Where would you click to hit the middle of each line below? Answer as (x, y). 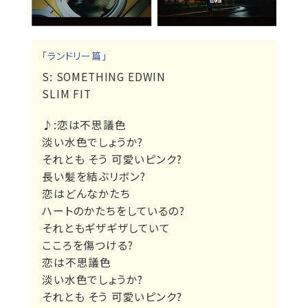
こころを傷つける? (88, 245)
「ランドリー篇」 (75, 56)
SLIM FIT (67, 94)
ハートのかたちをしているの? (113, 211)
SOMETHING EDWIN (111, 77)
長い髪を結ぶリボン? (94, 177)
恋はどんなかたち (86, 194)
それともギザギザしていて (107, 228)
